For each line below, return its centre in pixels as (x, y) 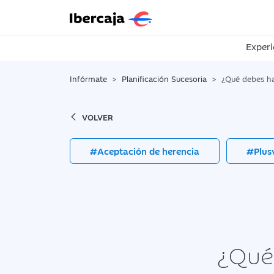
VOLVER (98, 117)
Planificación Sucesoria (164, 78)
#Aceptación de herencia (145, 151)
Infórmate (88, 78)
